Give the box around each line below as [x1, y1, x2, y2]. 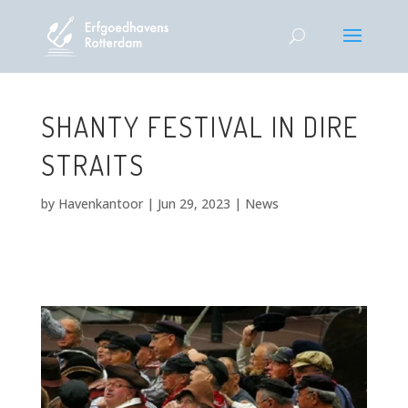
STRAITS [40, 148, 145, 182]
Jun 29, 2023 [157, 195, 230, 212]
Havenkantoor [57, 195, 143, 212]
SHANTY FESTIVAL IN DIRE [40, 109, 359, 144]
